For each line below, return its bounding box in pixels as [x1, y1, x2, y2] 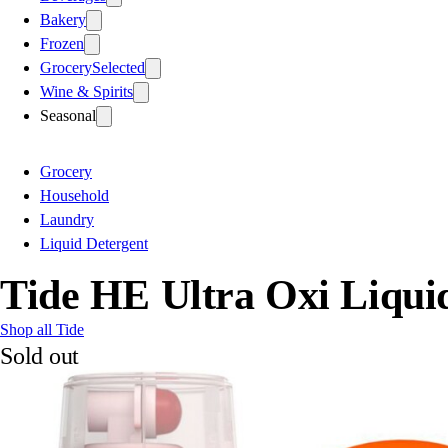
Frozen [40, 34, 84, 52]
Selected [92, 58, 145, 76]
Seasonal [40, 106, 96, 124]
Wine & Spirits [40, 82, 133, 100]
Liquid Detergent [40, 234, 148, 252]
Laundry [40, 210, 94, 228]
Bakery [40, 10, 86, 28]
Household [40, 186, 109, 204]
